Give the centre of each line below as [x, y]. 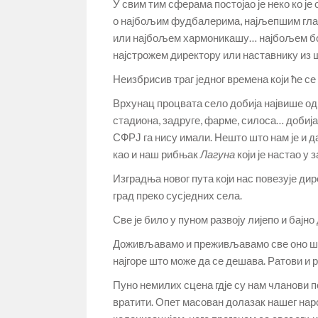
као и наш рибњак [157, 154]
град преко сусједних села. [177, 195]
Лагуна [218, 154]
